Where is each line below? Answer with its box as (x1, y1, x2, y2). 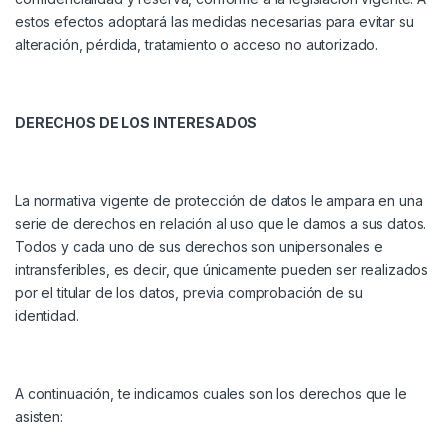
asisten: (15, 408, 63, 426)
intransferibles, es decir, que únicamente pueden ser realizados (15, 261, 429, 279)
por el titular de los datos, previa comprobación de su (15, 284, 363, 302)
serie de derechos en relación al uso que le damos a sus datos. (15, 215, 427, 233)
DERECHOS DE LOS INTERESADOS (15, 114, 258, 132)
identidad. (15, 307, 79, 325)
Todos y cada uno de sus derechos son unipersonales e (15, 238, 383, 256)
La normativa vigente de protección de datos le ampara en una (15, 192, 423, 210)
